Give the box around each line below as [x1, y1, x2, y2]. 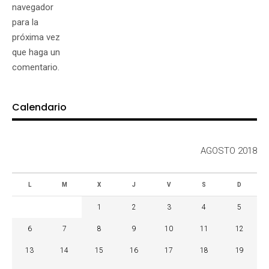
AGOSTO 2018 [201, 145, 257, 156]
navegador [12, 1, 53, 13]
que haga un [12, 46, 60, 58]
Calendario [12, 100, 67, 114]
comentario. [12, 61, 59, 73]
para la [12, 16, 38, 28]
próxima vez [12, 31, 60, 43]
